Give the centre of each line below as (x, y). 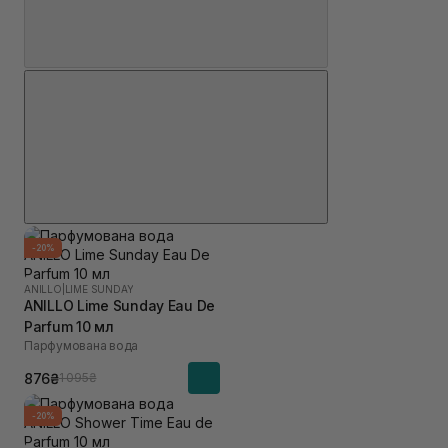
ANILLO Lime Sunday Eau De (119, 305)
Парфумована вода (81, 345)
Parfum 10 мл (69, 326)
